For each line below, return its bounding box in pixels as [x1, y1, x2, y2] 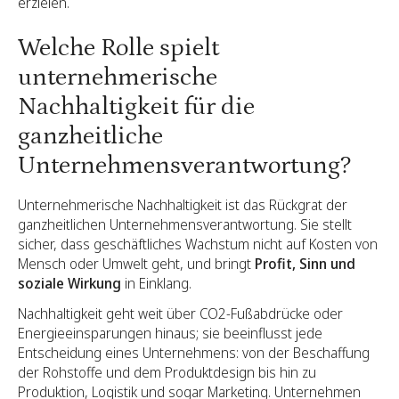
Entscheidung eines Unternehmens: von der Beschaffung [18, 342, 370, 362]
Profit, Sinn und [255, 253, 355, 273]
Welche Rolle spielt [18, 33, 219, 62]
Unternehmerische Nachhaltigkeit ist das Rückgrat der [18, 194, 347, 215]
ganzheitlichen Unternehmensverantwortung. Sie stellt [18, 214, 352, 234]
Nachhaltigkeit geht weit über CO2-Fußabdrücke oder [18, 303, 343, 323]
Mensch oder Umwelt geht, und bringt [18, 253, 255, 273]
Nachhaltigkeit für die [18, 92, 255, 121]
